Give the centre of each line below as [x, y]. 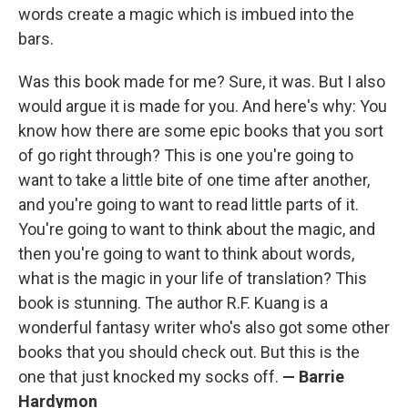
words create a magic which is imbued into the [186, 14]
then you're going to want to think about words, [186, 253]
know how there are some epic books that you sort [201, 130]
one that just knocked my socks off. [150, 376]
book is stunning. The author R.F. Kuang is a [173, 302]
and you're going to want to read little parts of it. [189, 204]
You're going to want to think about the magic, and [197, 229]
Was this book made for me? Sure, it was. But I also [202, 81]
